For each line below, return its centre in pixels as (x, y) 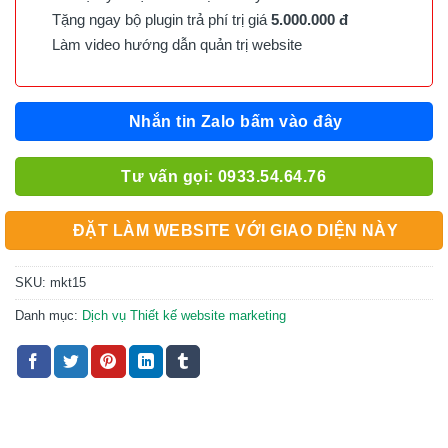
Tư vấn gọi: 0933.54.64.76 (224, 176)
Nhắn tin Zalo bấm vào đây (235, 122)
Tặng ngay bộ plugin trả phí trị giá (155, 19)
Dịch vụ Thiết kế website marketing (184, 315)
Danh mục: (48, 315)
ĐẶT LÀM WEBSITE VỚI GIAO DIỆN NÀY (235, 231)
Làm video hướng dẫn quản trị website (173, 44)
